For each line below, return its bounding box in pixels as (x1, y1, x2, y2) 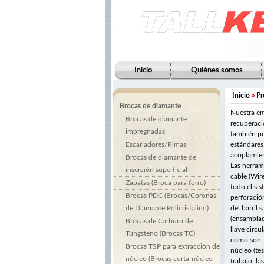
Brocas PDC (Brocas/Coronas (126, 192, 216, 199)
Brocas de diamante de (126, 154, 196, 161)
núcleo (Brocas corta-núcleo (126, 255, 213, 262)
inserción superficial (126, 166, 187, 173)
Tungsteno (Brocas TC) (126, 230, 195, 237)
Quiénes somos (191, 67, 243, 74)
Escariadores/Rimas (126, 141, 186, 148)
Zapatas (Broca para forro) (126, 179, 206, 186)
